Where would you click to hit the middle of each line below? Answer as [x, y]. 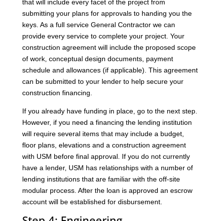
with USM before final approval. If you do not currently [106, 156]
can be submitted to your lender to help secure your [103, 81]
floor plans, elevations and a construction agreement [104, 145]
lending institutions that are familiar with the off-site [101, 179]
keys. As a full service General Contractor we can [98, 24]
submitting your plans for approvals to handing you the [107, 13]
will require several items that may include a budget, [103, 133]
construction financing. [57, 92]
